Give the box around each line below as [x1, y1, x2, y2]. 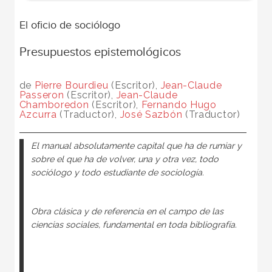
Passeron [19, 89, 64, 101]
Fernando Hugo [141, 99, 217, 111]
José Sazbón [120, 109, 183, 121]
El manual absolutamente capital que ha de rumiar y [30, 141, 242, 151]
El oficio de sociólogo [19, 19, 120, 32]
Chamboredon [19, 99, 89, 111]
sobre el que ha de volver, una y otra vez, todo [30, 154, 219, 165]
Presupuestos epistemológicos [19, 45, 181, 60]
